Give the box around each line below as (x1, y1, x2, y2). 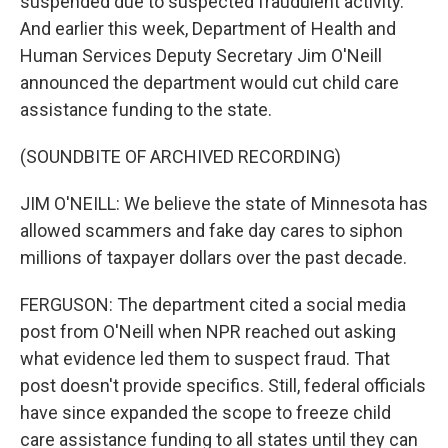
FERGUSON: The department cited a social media (20, 294, 406, 315)
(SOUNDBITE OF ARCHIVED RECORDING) (20, 146, 341, 167)
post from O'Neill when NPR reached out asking (20, 321, 396, 342)
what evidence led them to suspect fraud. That (20, 348, 390, 369)
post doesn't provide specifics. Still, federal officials (20, 375, 426, 396)
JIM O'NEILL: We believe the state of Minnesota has (20, 193, 428, 214)
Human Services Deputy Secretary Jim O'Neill (20, 45, 382, 66)
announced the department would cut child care (20, 72, 399, 93)
